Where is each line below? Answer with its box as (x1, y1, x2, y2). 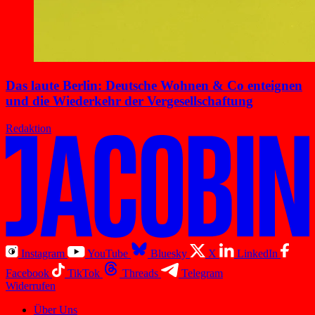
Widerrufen (6, 279, 56, 292)
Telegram (181, 266, 223, 279)
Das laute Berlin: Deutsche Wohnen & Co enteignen (6, 77, 302, 93)
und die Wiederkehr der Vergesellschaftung (6, 93, 253, 108)
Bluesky (150, 247, 187, 259)
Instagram (21, 247, 65, 259)
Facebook (6, 266, 49, 279)
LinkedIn (237, 247, 278, 259)
